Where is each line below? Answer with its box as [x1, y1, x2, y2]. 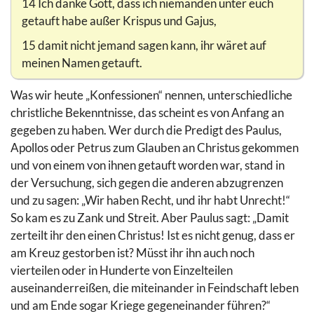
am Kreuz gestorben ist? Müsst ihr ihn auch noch [11, 245, 254, 261]
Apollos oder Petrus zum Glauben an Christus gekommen [11, 140, 299, 156]
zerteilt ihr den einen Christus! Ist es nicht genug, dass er [11, 228, 295, 243]
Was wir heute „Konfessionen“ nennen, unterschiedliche [11, 88, 292, 103]
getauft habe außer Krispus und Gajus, [22, 13, 217, 29]
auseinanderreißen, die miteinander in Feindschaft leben [11, 280, 299, 296]
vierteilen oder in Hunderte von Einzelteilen [11, 263, 233, 278]
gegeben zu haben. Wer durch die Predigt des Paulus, [11, 123, 282, 138]
